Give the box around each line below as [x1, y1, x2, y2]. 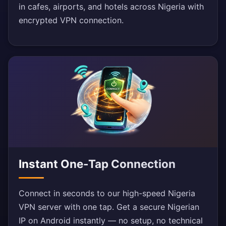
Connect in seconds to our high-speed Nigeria [19, 188, 195, 199]
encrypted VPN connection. [19, 15, 124, 26]
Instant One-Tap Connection [19, 157, 176, 171]
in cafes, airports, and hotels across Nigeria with [19, 2, 204, 12]
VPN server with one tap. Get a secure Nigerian [19, 202, 199, 212]
